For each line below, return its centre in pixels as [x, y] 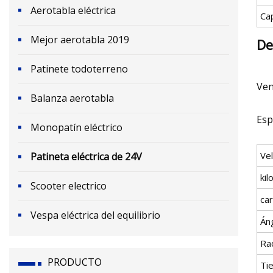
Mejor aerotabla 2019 [80, 39]
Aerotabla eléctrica [73, 10]
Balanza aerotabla [72, 98]
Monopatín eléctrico [76, 127]
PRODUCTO [75, 262]
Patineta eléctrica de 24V [86, 156]
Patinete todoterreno [79, 69]
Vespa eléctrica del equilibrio [95, 215]
